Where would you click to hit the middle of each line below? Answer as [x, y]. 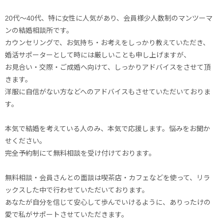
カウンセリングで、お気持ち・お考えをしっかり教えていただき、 [107, 42]
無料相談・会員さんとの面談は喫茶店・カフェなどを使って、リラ [108, 178]
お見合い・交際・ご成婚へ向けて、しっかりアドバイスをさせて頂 [108, 67]
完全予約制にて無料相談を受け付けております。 [80, 153]
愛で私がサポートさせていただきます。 [67, 214]
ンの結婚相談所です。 [39, 30]
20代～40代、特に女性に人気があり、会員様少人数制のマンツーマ [109, 18]
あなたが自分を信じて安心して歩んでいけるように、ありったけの [108, 202]
